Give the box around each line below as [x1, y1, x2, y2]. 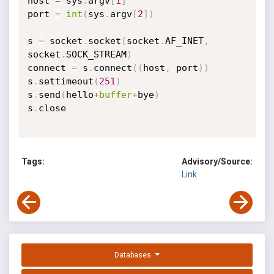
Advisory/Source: [182, 157, 253, 167]
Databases [114, 251, 154, 260]
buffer [98, 89, 132, 100]
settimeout [38, 76, 94, 87]
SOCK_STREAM [65, 49, 127, 60]
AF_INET [165, 35, 204, 46]
